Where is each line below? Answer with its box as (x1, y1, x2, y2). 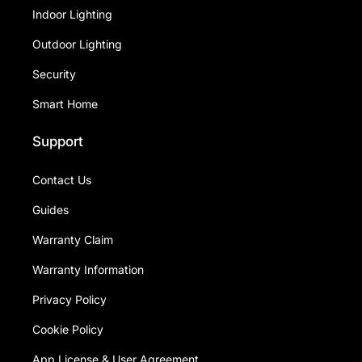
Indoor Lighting (32, 7, 112, 22)
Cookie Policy (32, 322, 103, 337)
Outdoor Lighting (32, 37, 122, 52)
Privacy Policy (32, 293, 107, 307)
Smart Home (32, 97, 98, 112)
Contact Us (32, 173, 91, 187)
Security (32, 67, 76, 82)
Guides (32, 203, 69, 217)
